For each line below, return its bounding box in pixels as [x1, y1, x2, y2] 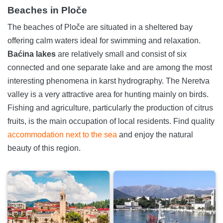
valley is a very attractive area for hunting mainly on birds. [7, 90, 209, 99]
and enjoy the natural [117, 130, 193, 139]
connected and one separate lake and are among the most [7, 63, 212, 72]
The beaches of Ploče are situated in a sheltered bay [7, 22, 193, 31]
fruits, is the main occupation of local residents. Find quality [7, 116, 215, 125]
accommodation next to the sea [7, 130, 117, 139]
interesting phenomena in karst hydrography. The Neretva [7, 76, 210, 85]
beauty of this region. [7, 143, 81, 152]
